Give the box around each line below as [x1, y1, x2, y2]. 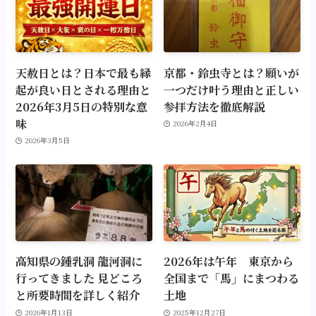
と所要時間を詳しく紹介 [16, 286, 140, 304]
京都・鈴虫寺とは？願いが [164, 63, 300, 81]
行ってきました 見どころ [16, 269, 143, 287]
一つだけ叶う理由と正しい [164, 80, 300, 98]
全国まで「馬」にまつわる [164, 269, 300, 287]
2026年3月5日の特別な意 [16, 97, 148, 115]
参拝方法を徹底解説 [164, 97, 266, 115]
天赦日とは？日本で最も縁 [16, 63, 152, 81]
